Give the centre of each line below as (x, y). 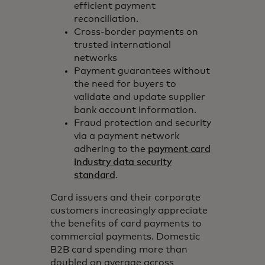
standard (95, 175)
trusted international (123, 45)
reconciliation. (106, 19)
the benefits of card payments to (126, 223)
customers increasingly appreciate (129, 210)
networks (96, 58)
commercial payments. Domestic (125, 236)
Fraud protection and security (143, 123)
